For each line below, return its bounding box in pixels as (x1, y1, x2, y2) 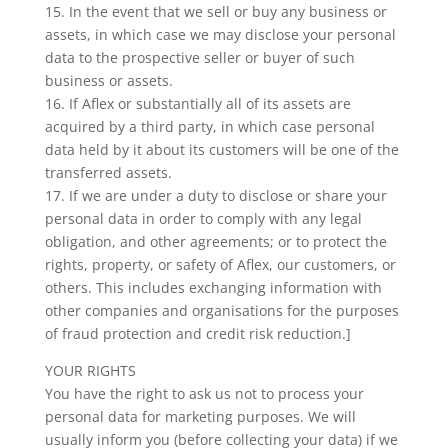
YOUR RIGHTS (44, 361, 136, 380)
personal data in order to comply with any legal (44, 209, 362, 228)
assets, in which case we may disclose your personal (44, 25, 396, 44)
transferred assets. (44, 163, 172, 182)
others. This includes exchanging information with (44, 278, 382, 297)
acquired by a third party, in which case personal (44, 117, 375, 136)
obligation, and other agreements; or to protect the (44, 232, 387, 251)
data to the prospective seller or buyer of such (44, 48, 355, 67)
